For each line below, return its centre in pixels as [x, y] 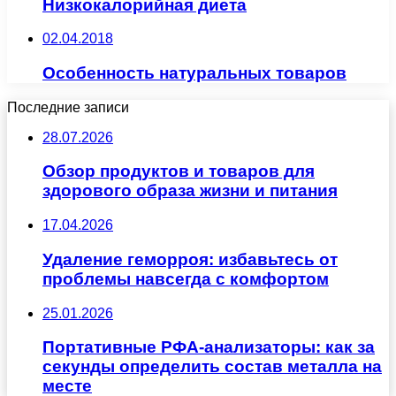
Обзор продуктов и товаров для [179, 171]
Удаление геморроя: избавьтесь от [190, 259]
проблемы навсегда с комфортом [186, 278]
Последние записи [68, 107]
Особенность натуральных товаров [194, 73]
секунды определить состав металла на [212, 367]
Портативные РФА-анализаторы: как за [209, 347]
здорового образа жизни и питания [190, 191]
